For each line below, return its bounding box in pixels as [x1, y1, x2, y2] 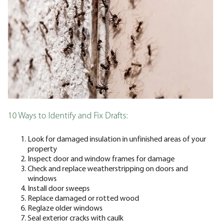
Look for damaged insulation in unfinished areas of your [28, 133, 206, 144]
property [28, 143, 57, 153]
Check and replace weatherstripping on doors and [28, 163, 188, 173]
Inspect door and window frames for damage [28, 153, 175, 163]
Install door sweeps [28, 183, 90, 193]
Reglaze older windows [28, 202, 103, 213]
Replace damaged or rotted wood [28, 192, 139, 203]
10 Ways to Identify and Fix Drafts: [8, 111, 128, 121]
